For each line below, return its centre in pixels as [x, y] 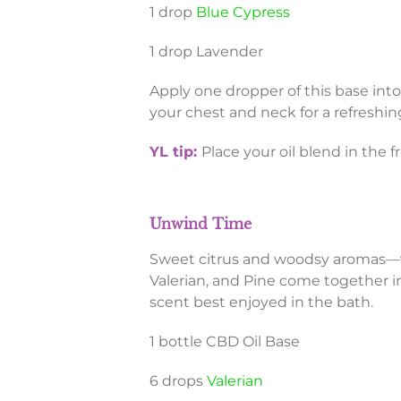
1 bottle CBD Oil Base [224, 342]
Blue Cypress [243, 13]
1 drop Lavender [206, 52]
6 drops [178, 381]
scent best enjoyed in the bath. [261, 303]
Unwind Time [200, 224]
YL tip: [175, 152]
